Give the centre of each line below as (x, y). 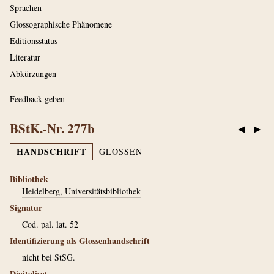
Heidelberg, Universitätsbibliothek (81, 191)
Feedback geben (37, 99)
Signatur (26, 208)
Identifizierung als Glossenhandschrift (80, 241)
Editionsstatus (34, 41)
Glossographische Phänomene (61, 24)
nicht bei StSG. (49, 257)
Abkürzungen (33, 74)
